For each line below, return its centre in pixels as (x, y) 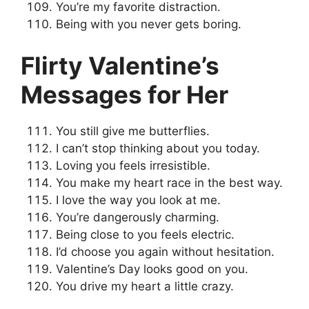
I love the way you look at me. (138, 200)
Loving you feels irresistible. (133, 165)
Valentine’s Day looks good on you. (152, 269)
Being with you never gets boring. (149, 24)
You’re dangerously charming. (138, 217)
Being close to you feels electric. (145, 234)
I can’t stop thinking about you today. (158, 148)
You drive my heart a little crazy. (145, 286)
